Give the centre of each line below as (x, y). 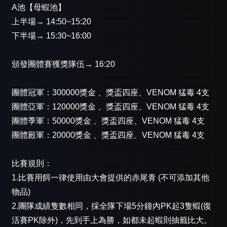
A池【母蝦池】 (39, 8)
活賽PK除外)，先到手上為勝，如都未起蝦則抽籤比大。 (112, 220)
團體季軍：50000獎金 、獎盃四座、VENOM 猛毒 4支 (108, 121)
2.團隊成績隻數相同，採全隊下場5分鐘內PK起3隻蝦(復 (111, 206)
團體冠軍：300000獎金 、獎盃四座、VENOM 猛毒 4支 (110, 93)
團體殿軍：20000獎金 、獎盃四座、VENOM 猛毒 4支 (108, 135)
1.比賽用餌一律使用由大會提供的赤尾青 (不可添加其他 (110, 178)
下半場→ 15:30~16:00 (51, 36)
